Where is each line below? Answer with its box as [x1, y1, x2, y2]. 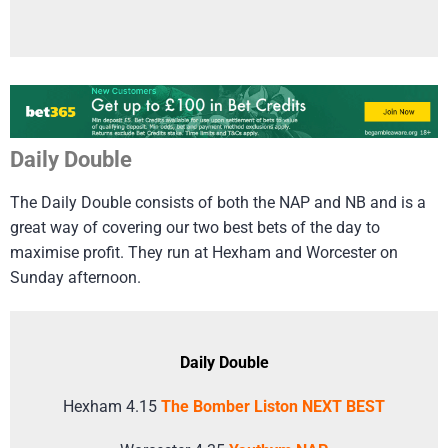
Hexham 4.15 [63, 397, 161, 417]
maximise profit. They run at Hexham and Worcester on [10, 242, 398, 262]
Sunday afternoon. [10, 267, 141, 287]
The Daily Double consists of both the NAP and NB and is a [10, 192, 426, 212]
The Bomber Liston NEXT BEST [161, 397, 385, 417]
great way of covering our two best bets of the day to [10, 217, 380, 237]
